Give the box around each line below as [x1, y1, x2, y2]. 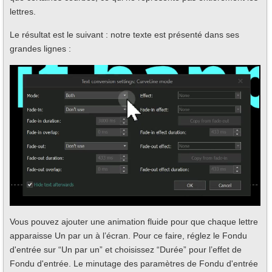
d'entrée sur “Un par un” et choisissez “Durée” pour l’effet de [10, 244, 242, 254]
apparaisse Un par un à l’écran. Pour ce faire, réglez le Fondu [10, 230, 247, 240]
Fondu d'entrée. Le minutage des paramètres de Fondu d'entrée [10, 258, 258, 268]
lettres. [10, 6, 36, 16]
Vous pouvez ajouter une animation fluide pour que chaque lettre [10, 216, 258, 226]
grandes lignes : [10, 43, 71, 53]
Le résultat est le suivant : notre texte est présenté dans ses [10, 29, 239, 39]
